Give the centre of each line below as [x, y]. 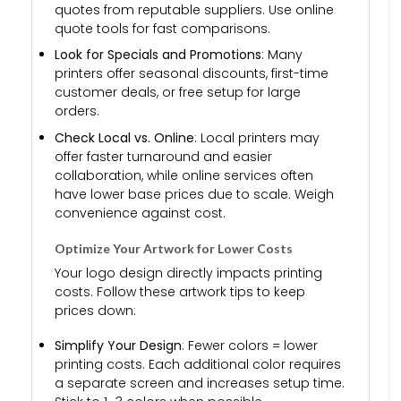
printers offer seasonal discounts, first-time [192, 74]
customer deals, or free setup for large [178, 93]
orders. [77, 111]
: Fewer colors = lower [250, 346]
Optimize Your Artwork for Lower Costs [174, 248]
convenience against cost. [140, 213]
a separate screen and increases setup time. [200, 384]
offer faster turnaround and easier [163, 156]
